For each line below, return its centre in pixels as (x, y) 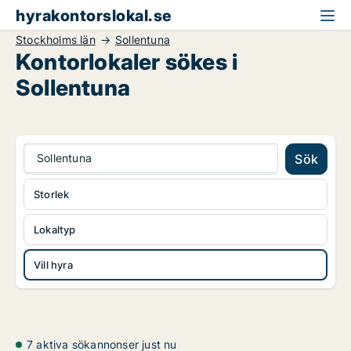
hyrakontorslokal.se (94, 16)
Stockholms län (56, 40)
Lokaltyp (55, 230)
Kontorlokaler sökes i (127, 62)
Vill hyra (53, 265)
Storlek (52, 194)
